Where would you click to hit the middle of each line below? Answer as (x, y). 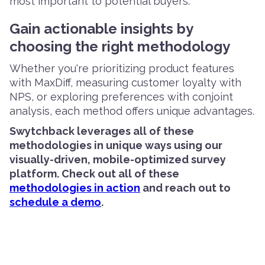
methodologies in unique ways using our (116, 145)
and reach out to (185, 188)
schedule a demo (55, 202)
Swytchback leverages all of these (102, 131)
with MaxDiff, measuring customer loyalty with (125, 82)
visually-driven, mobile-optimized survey (118, 159)
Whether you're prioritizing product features (122, 68)
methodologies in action (75, 188)
